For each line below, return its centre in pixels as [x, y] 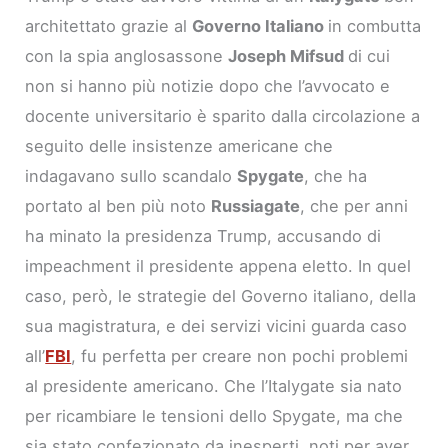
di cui [369, 55]
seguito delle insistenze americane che [179, 145]
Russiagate [256, 205]
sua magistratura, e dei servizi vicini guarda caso [216, 325]
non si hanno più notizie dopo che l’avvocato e [208, 85]
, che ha [336, 175]
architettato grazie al [109, 25]
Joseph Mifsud [288, 55]
